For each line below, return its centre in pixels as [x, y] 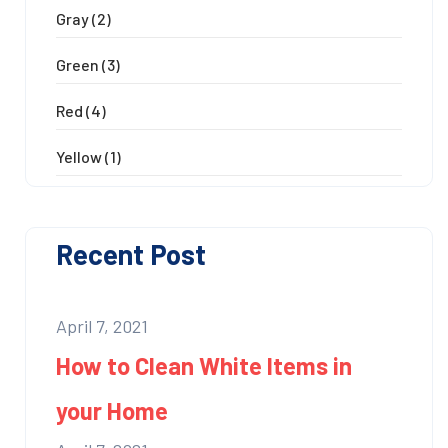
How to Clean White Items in [204, 365]
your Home [112, 410]
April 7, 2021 [102, 325]
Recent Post [131, 253]
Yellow [79, 156]
